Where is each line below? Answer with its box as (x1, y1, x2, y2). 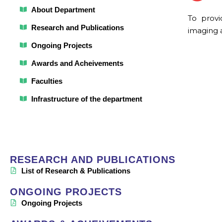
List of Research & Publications (21, 166, 130, 175)
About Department (31, 5, 95, 14)
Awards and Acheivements (31, 58, 123, 67)
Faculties (31, 76, 62, 85)
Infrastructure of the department (31, 94, 142, 103)
